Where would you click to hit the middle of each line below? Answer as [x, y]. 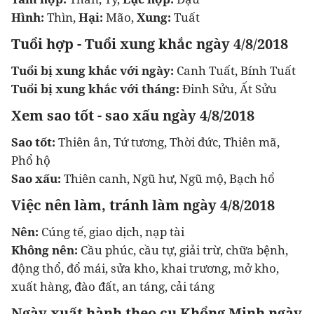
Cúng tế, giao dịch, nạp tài [113, 232]
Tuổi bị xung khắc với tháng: [97, 89]
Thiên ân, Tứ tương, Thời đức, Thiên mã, [169, 142]
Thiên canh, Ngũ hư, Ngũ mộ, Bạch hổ [169, 178]
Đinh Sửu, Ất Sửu [230, 89]
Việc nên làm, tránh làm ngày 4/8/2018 [143, 205]
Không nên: [46, 250]
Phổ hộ [31, 160]
